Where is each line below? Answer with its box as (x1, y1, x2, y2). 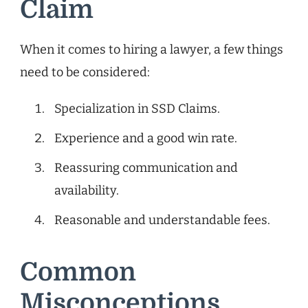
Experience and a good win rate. (54, 130, 237, 146)
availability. (54, 182, 119, 198)
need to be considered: (20, 64, 150, 80)
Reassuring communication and (54, 159, 238, 175)
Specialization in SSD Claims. (54, 100, 220, 116)
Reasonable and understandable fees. (54, 212, 270, 228)
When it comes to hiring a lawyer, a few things (20, 41, 283, 57)
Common (20, 257, 136, 287)
